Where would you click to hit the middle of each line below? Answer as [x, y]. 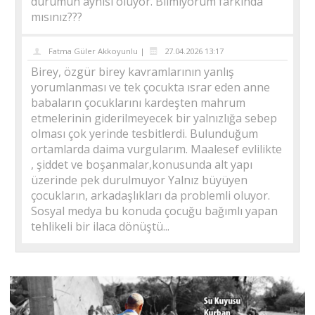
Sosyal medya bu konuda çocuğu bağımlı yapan [155, 211]
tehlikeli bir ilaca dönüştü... [101, 226]
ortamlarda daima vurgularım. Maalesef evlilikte [157, 149]
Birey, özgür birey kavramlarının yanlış [133, 71]
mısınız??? [57, 17]
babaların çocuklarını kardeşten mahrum [139, 102]
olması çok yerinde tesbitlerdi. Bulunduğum [145, 133]
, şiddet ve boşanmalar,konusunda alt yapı [142, 164]
